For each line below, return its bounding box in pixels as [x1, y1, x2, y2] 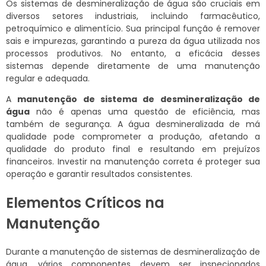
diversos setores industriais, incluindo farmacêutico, [6, 10, 260, 23]
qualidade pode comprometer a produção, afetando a [6, 131, 260, 143]
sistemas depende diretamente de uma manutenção [6, 60, 260, 72]
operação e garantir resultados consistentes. [6, 168, 192, 180]
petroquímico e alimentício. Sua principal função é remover [6, 23, 260, 35]
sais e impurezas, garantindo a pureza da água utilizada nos [6, 35, 260, 47]
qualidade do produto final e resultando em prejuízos [6, 143, 260, 156]
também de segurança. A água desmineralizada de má [6, 118, 260, 131]
